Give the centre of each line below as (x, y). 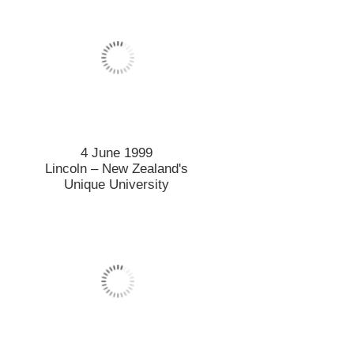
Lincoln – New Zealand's (117, 168)
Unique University (117, 184)
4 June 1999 (117, 153)
